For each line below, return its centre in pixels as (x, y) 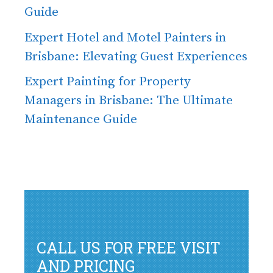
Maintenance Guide (81, 120)
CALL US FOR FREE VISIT (129, 248)
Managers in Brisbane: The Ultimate (129, 101)
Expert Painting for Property (108, 82)
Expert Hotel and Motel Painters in (125, 37)
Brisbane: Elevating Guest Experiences (136, 56)
